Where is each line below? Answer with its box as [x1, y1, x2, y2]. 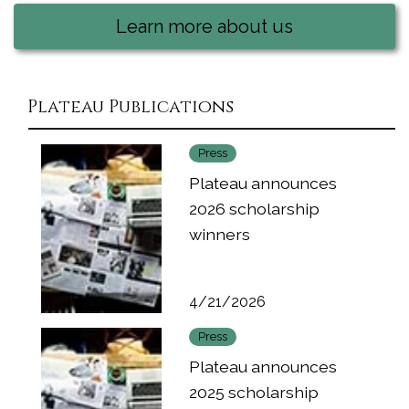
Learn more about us [116, 16, 293, 37]
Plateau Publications [27, 95, 234, 119]
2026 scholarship [188, 198, 320, 218]
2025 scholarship [188, 382, 319, 402]
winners [188, 224, 250, 244]
